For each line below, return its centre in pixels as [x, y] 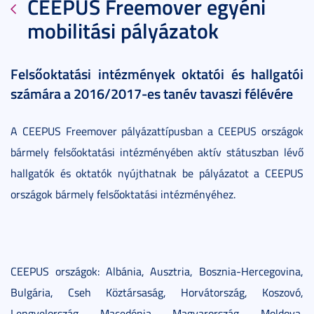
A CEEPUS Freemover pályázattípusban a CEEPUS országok [157, 131]
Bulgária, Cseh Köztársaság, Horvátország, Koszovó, [157, 292]
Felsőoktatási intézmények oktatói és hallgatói [157, 74]
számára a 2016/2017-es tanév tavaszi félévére [152, 93]
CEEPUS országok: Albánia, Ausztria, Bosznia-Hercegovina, [157, 271]
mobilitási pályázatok [123, 30]
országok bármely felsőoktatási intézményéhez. [123, 194]
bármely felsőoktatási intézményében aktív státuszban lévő [157, 152]
